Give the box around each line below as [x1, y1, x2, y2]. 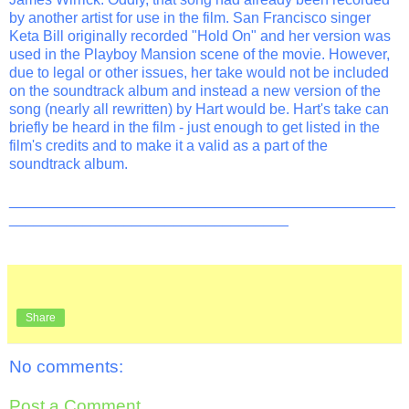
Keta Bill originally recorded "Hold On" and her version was [9, 27, 391, 44]
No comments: [9, 356, 123, 376]
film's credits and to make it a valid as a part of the [9, 137, 328, 153]
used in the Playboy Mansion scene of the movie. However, [9, 46, 390, 62]
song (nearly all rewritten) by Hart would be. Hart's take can [9, 100, 389, 117]
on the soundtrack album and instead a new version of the [9, 82, 381, 99]
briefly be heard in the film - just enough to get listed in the [9, 119, 380, 135]
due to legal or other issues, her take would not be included [9, 64, 389, 80]
